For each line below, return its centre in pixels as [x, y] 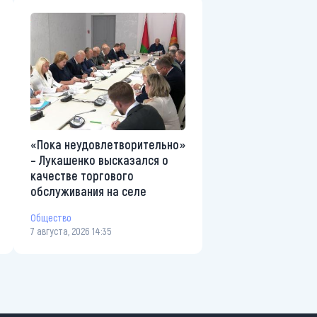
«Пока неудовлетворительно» [108, 144]
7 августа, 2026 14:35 [71, 231]
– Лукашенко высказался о [99, 160]
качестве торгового [82, 175]
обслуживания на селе [88, 191]
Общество [51, 218]
